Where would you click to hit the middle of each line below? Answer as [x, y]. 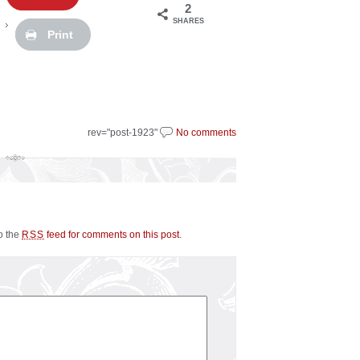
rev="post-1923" [124, 133]
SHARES [188, 21]
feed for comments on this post [112, 235]
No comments [206, 133]
